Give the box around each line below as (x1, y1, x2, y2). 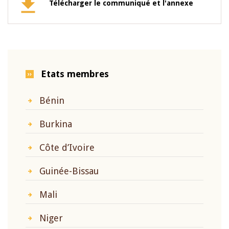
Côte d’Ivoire (39, 142, 95, 153)
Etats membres (41, 68, 109, 79)
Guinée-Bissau (39, 166, 99, 176)
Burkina (39, 119, 72, 129)
